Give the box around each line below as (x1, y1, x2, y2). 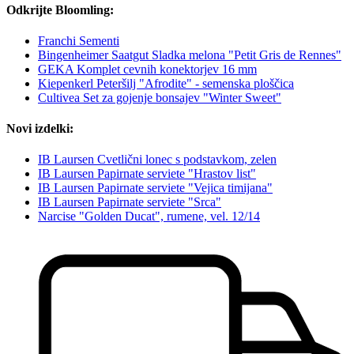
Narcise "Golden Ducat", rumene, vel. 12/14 (38, 209, 260, 224)
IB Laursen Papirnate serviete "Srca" (38, 195, 221, 209)
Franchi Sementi (38, 33, 119, 47)
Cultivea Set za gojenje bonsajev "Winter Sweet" (38, 90, 281, 104)
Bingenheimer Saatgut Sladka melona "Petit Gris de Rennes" (38, 47, 341, 62)
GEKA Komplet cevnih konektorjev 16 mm (38, 62, 257, 76)
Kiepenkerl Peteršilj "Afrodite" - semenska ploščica (38, 76, 294, 90)
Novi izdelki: (6, 122, 73, 136)
